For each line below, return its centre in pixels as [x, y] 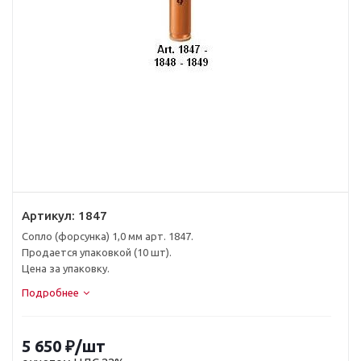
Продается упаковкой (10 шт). [97, 252]
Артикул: [48, 216]
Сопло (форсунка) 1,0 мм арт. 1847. [108, 236]
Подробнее [50, 293]
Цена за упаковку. [66, 268]
